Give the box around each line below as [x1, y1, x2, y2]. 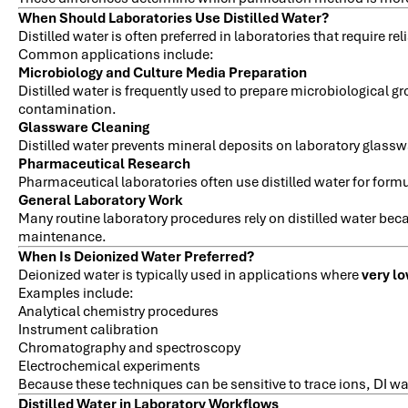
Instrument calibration [18, 320, 158, 339]
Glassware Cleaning [18, 117, 149, 137]
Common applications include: [18, 45, 214, 64]
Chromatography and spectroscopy [18, 338, 240, 357]
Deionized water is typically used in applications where [18, 265, 362, 284]
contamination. [18, 99, 117, 118]
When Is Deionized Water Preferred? [18, 247, 254, 266]
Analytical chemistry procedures [18, 301, 219, 321]
